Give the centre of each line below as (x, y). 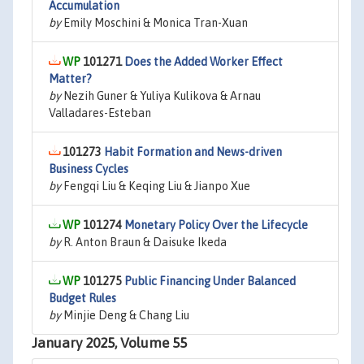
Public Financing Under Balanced (210, 281)
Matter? (70, 79)
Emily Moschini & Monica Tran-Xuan (154, 23)
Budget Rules (82, 298)
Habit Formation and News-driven (193, 152)
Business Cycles (89, 169)
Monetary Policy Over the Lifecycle (216, 225)
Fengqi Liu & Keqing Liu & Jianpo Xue (156, 186)
